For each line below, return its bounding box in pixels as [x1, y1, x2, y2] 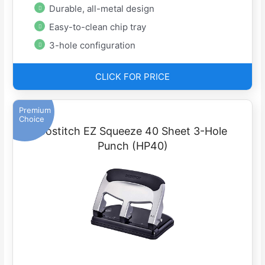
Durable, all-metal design [49, 3, 155, 15]
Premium [19, 105, 51, 115]
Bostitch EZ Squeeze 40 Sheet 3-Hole [38, 125, 227, 138]
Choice [19, 114, 45, 124]
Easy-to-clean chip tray [49, 21, 147, 33]
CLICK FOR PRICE [95, 71, 170, 83]
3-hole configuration [49, 40, 136, 51]
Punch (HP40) [97, 140, 168, 153]
